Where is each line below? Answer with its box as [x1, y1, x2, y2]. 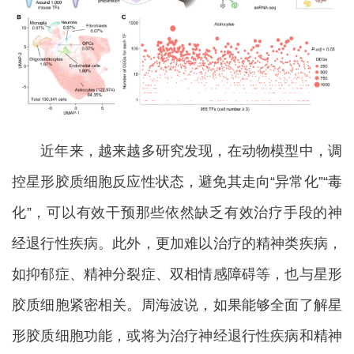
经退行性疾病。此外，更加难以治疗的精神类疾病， [12, 235, 342, 252]
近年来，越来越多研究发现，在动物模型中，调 [12, 143, 342, 160]
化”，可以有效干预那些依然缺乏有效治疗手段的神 [12, 205, 342, 221]
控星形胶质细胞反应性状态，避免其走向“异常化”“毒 [12, 174, 342, 190]
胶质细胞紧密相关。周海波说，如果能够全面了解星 [12, 297, 342, 314]
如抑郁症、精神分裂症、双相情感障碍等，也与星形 [12, 266, 342, 283]
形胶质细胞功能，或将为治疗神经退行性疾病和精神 [12, 328, 342, 345]
